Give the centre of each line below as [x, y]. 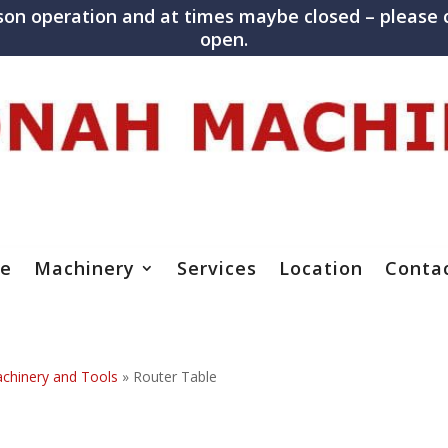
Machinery [84, 268]
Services [217, 268]
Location [321, 268]
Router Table [175, 377]
